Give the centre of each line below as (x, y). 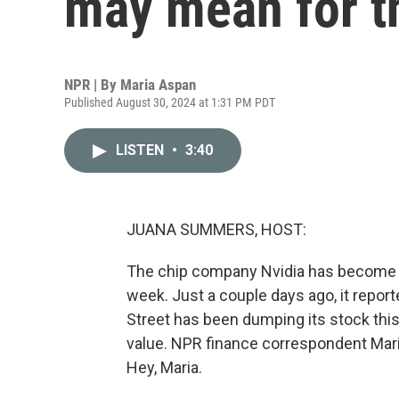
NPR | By (92, 85)
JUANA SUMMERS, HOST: (216, 229)
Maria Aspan (158, 85)
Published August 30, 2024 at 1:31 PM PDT (170, 102)
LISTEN (142, 150)
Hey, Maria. (164, 367)
